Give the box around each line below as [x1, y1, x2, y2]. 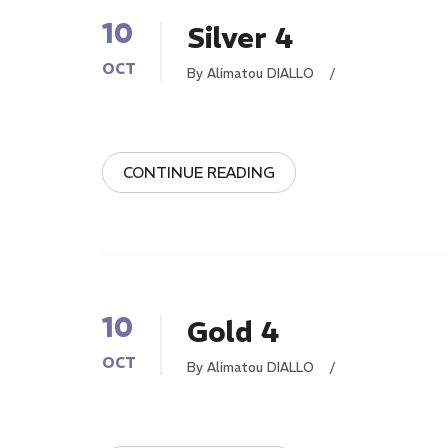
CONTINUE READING [123, 163, 275, 182]
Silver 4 [187, 21, 293, 56]
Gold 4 [187, 315, 279, 350]
